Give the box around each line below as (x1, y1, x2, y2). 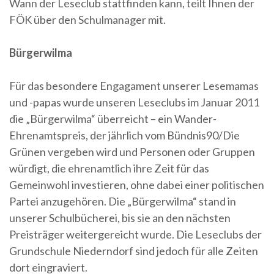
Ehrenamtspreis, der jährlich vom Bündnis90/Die (9, 128, 240, 142)
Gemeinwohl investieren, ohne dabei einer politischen (9, 177, 264, 191)
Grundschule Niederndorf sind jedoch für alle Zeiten (9, 243, 258, 257)
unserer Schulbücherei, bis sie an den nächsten (9, 210, 231, 224)
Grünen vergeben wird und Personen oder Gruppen (9, 144, 255, 158)
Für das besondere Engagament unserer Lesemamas (9, 78, 259, 92)
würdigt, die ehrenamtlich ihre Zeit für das (9, 161, 209, 175)
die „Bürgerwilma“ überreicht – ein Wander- (9, 111, 217, 125)
